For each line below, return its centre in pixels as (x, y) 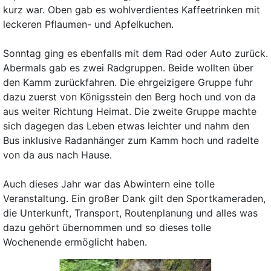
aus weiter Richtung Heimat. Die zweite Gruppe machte (129, 112)
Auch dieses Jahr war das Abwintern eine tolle (109, 184)
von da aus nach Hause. (57, 155)
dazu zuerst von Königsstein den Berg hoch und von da (129, 97)
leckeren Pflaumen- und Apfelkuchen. (88, 24)
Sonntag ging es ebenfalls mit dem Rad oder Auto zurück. (135, 54)
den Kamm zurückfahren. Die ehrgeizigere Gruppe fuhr (128, 83)
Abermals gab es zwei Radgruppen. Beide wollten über (128, 68)
